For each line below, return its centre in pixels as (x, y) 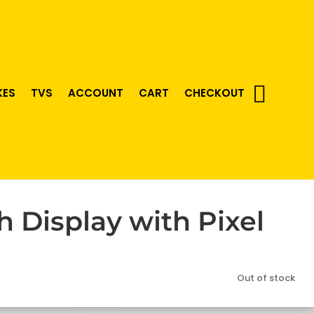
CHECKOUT (214, 93)
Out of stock (266, 278)
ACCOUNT (95, 93)
